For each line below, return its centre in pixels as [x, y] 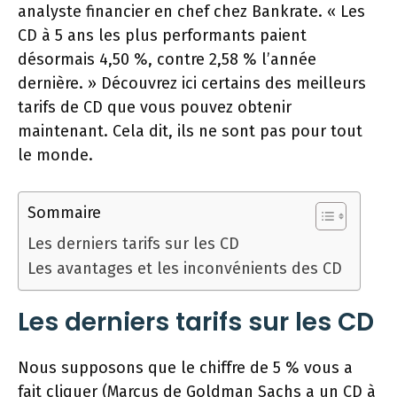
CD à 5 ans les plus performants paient [162, 36]
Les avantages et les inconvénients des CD [185, 269]
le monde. [55, 156]
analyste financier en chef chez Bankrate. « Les [191, 12]
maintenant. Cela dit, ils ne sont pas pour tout [190, 132]
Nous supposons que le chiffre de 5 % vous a [185, 368]
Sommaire [64, 213]
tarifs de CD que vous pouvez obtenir [155, 108]
